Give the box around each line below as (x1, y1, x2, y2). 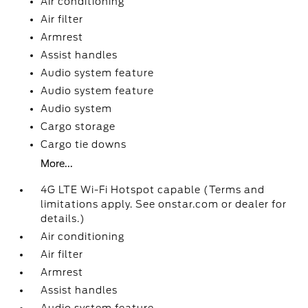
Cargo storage (41, 121, 116, 132)
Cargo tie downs (41, 139, 127, 150)
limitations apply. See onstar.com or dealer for (41, 199, 287, 210)
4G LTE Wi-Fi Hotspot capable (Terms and (41, 184, 265, 195)
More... (41, 158, 74, 169)
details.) (41, 213, 86, 224)
